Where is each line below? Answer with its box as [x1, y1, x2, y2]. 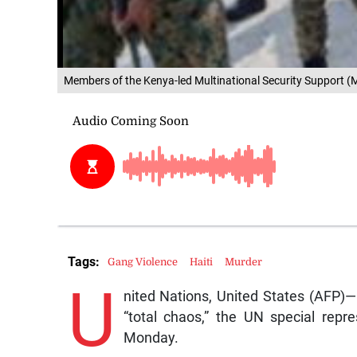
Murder [225, 256, 263, 269]
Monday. [123, 329, 178, 346]
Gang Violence [108, 256, 178, 269]
